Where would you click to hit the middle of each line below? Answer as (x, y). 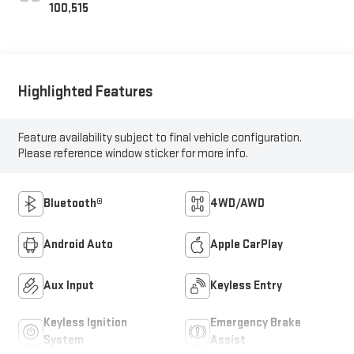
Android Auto (78, 244)
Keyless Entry (246, 285)
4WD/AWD (237, 203)
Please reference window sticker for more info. (133, 153)
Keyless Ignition (85, 322)
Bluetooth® (73, 203)
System (63, 340)
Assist (228, 340)
